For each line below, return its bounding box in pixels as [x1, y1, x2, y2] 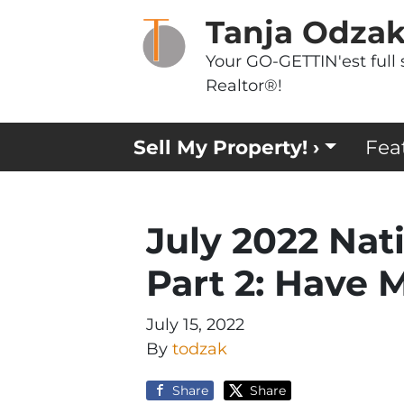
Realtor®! [206, 76, 282, 96]
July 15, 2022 [146, 314, 244, 335]
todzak [172, 338, 227, 359]
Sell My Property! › [133, 135, 320, 160]
